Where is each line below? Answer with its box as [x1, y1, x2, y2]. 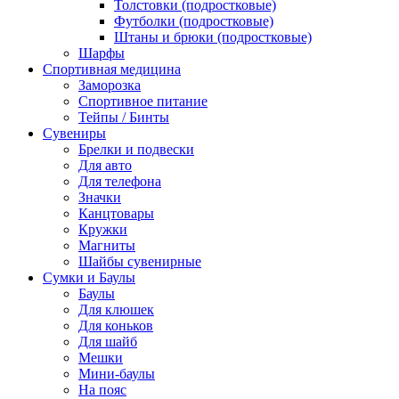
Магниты [78, 237, 135, 253]
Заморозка [78, 77, 141, 93]
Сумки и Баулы [43, 269, 135, 285]
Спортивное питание [78, 93, 208, 109]
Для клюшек [78, 301, 154, 317]
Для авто [78, 157, 132, 173]
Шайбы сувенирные [78, 253, 201, 269]
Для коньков [78, 317, 153, 333]
